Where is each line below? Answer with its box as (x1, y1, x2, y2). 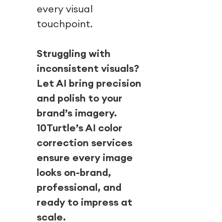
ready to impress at (36, 196, 133, 209)
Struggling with (36, 47, 111, 60)
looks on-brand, (36, 166, 111, 179)
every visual (36, 2, 93, 15)
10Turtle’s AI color (36, 121, 123, 134)
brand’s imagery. (36, 107, 117, 119)
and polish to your (36, 92, 123, 105)
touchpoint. (36, 17, 93, 30)
